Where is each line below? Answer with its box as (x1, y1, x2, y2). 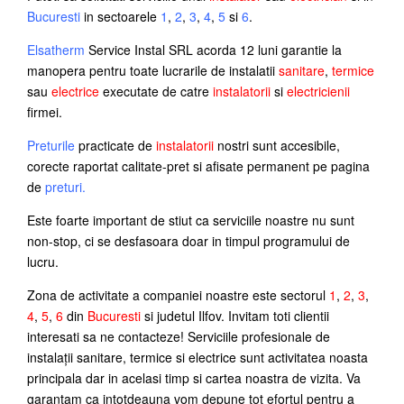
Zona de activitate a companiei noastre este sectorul (27, 285, 329, 304)
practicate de (75, 135, 156, 154)
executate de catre (99, 81, 213, 100)
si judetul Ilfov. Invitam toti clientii (141, 306, 329, 325)
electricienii (287, 81, 350, 100)
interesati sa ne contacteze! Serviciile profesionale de (27, 326, 330, 345)
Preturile (27, 135, 75, 154)
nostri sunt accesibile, (214, 135, 340, 154)
